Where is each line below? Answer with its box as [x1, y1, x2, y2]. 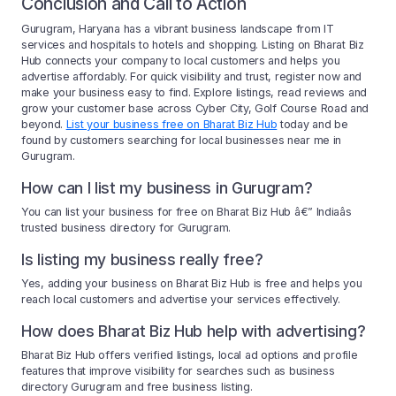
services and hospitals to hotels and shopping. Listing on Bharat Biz [21, 38, 364, 52]
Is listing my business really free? [21, 250, 263, 270]
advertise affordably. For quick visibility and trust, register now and [21, 70, 362, 84]
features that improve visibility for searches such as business [21, 364, 335, 378]
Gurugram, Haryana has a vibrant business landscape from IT [21, 22, 334, 36]
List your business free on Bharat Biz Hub [65, 118, 278, 132]
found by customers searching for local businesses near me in [21, 133, 342, 148]
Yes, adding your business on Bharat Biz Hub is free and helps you [21, 277, 362, 291]
